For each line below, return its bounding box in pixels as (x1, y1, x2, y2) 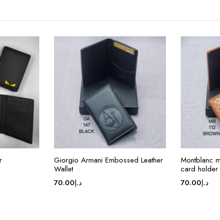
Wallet (54, 163, 73, 174)
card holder (181, 163, 218, 174)
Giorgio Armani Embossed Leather (54, 154, 163, 165)
